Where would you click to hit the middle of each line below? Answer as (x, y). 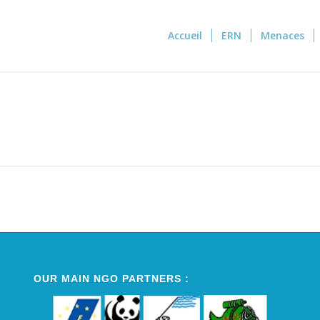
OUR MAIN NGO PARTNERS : (111, 279)
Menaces (282, 35)
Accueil (185, 35)
